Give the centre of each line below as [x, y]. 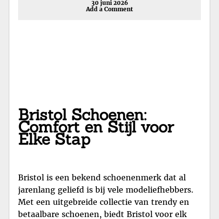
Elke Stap [54, 139]
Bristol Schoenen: [82, 115]
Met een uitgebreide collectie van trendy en [104, 202]
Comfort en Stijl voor [96, 127]
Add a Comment [109, 9]
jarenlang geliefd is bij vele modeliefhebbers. [106, 189]
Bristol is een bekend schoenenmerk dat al [102, 177]
